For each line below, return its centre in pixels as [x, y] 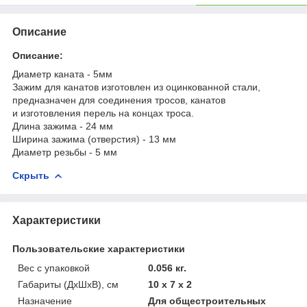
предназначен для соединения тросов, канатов [119, 100]
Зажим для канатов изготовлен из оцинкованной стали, [136, 87]
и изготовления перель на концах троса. [103, 113]
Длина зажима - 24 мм [63, 126]
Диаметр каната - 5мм [62, 74]
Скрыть [31, 175]
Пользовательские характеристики [99, 248]
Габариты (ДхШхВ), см [68, 284]
